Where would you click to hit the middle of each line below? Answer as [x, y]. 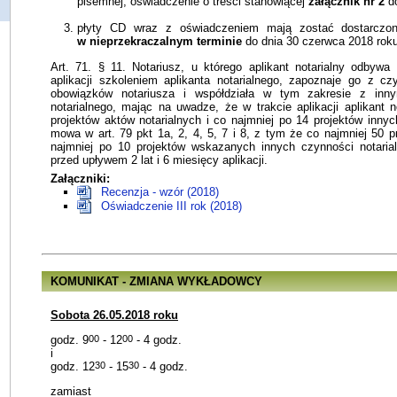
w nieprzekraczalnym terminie [160, 42]
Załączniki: [80, 179]
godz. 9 [70, 339]
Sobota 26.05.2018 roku [114, 315]
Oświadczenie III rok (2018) [171, 206]
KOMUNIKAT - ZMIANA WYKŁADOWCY [156, 282]
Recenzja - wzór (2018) [160, 192]
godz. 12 [73, 366]
